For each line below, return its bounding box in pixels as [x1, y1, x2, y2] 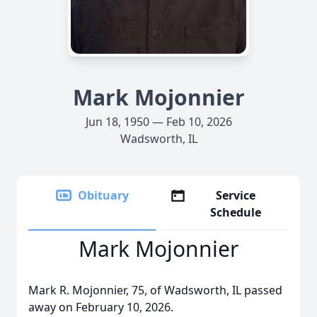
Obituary [78, 188, 129, 203]
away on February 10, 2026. [28, 299, 173, 315]
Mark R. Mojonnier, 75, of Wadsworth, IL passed [28, 282, 282, 298]
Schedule [210, 204, 262, 220]
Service [216, 188, 256, 203]
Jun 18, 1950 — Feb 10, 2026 [85, 114, 232, 129]
